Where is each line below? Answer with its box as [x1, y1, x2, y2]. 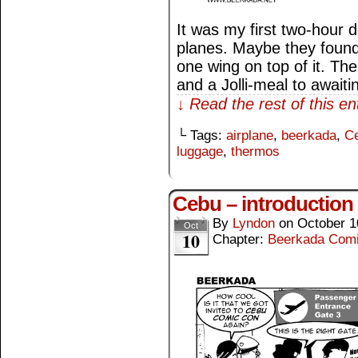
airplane [226, 128, 273, 144]
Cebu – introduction [173, 192, 353, 217]
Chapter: [213, 232, 268, 248]
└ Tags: [177, 128, 226, 144]
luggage [177, 144, 223, 160]
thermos [231, 144, 280, 160]
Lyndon [233, 216, 275, 232]
